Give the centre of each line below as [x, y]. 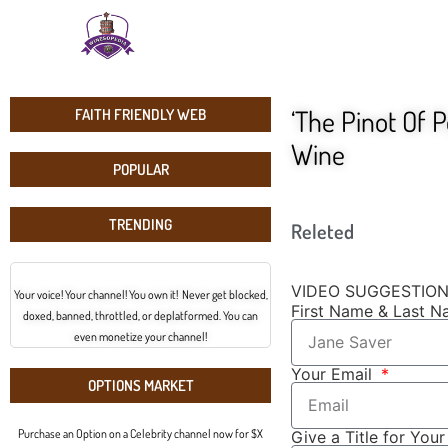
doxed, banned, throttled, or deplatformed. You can [141, 315]
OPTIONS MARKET [140, 385]
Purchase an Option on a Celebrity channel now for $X [141, 433]
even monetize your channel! [141, 336]
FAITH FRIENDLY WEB [141, 114]
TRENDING [141, 224]
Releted [323, 230]
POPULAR [140, 169]
